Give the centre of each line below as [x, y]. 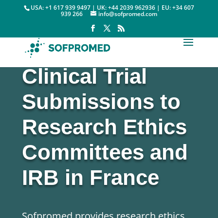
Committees [86, 152]
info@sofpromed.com [127, 14]
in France [109, 177]
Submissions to [101, 101]
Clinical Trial [84, 76]
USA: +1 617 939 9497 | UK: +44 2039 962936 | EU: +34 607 [112, 8]
